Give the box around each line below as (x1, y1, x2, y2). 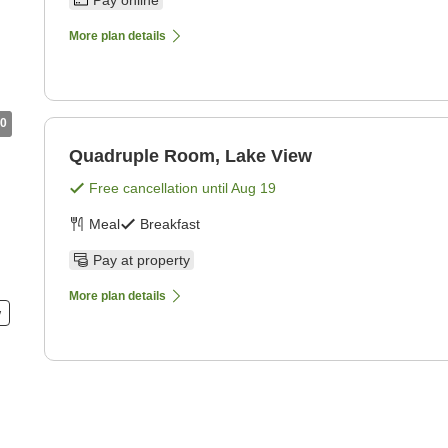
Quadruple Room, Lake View (69, 146, 312, 167)
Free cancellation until (89, 180, 231, 197)
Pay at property (93, 252, 190, 269)
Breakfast (140, 216, 200, 233)
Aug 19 (231, 180, 276, 197)
